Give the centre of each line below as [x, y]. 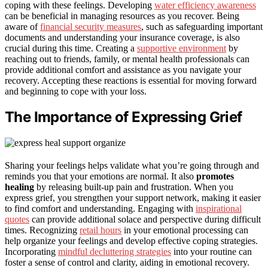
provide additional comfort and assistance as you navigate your [123, 69]
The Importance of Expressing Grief [124, 117]
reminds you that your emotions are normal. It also [100, 176]
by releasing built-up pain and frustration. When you [134, 187]
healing [19, 187]
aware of [22, 26]
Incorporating [31, 252]
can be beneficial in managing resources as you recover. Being [122, 16]
